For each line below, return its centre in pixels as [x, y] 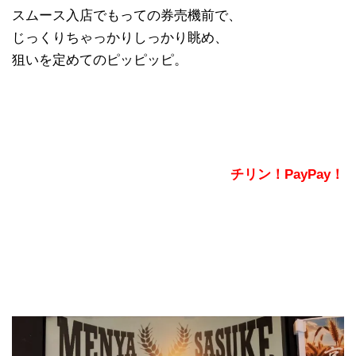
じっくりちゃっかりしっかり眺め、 [120, 38]
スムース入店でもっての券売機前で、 [127, 16]
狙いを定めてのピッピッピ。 [100, 60]
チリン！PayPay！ [287, 175]
